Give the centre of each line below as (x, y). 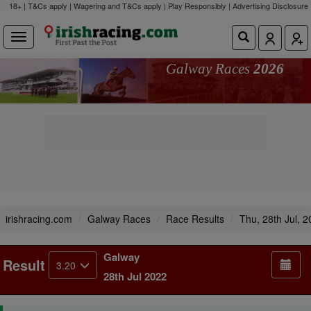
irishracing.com (39, 219)
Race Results (195, 219)
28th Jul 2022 (135, 276)
